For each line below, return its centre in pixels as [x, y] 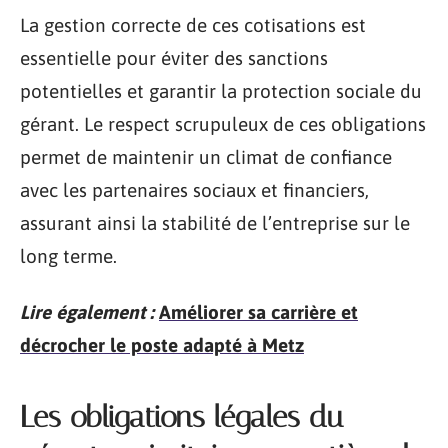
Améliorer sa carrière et [258, 311]
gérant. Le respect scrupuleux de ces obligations [223, 124]
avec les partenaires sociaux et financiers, [194, 190]
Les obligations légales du [181, 416]
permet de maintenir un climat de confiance [206, 157]
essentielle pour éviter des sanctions [174, 58]
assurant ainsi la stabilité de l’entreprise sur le [215, 223]
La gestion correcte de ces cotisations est [193, 25]
